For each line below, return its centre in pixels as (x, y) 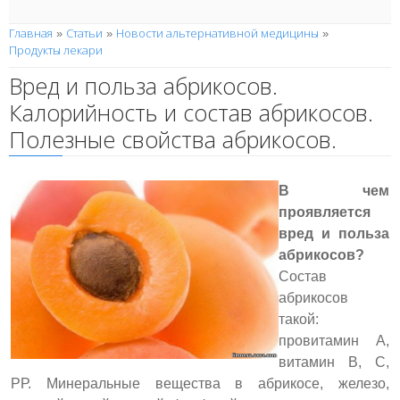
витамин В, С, (334, 362)
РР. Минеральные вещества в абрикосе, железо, (200, 384)
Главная (31, 33)
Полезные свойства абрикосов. (173, 140)
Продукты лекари (56, 50)
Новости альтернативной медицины (217, 33)
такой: (299, 320)
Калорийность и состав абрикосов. (191, 113)
